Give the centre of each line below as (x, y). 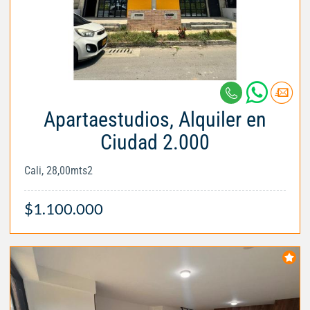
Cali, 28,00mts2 (58, 171)
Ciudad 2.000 (155, 143)
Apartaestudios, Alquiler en (155, 120)
